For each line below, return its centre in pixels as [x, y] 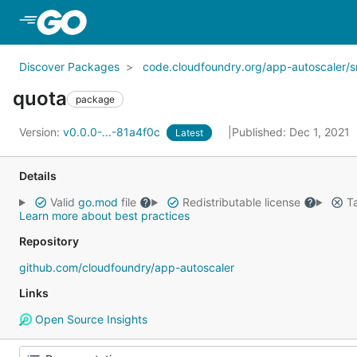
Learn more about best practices [104, 216]
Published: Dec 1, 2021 [292, 132]
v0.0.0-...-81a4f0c [113, 132]
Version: [41, 132]
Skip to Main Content [154, 22]
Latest [189, 133]
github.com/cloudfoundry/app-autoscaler [127, 267]
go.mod [98, 202]
